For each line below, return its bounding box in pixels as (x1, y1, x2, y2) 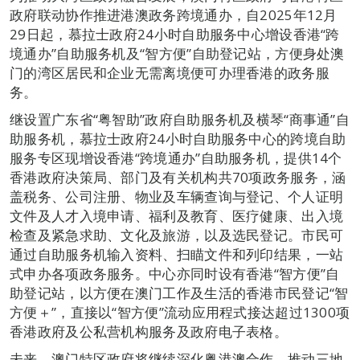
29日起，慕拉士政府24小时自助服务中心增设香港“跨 (10, 24, 340, 43)
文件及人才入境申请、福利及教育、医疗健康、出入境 (10, 206, 344, 225)
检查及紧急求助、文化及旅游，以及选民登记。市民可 (10, 225, 344, 244)
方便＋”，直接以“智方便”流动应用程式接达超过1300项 (10, 302, 350, 321)
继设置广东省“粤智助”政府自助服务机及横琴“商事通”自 (10, 109, 350, 129)
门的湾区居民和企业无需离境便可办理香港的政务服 (10, 63, 329, 82)
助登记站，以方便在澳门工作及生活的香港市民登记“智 (10, 283, 349, 302)
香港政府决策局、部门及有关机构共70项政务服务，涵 (10, 167, 346, 186)
